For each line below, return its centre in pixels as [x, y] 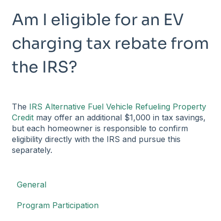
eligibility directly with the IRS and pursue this [96, 139]
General [32, 185]
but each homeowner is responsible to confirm [100, 128]
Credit [23, 117]
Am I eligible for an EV [98, 19]
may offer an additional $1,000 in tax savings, [120, 117]
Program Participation [58, 205]
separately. [32, 150]
